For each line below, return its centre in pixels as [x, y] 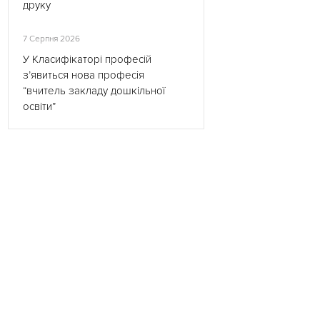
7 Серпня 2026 [51, 39]
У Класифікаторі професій [87, 59]
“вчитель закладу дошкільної [94, 91]
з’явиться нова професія [84, 75]
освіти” [39, 106]
